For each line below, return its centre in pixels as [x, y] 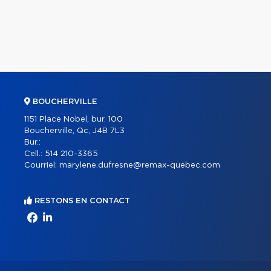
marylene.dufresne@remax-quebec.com [140, 165]
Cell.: [34, 154]
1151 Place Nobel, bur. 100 [73, 119]
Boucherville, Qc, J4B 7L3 [74, 131]
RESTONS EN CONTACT [81, 201]
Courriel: [42, 165]
